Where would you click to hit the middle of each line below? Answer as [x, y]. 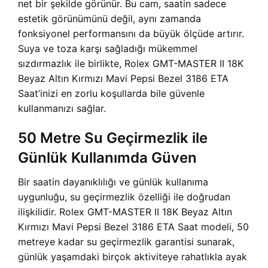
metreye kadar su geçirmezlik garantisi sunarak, [126, 242]
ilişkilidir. [39, 212]
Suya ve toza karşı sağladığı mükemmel [108, 48]
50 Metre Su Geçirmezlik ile [113, 138]
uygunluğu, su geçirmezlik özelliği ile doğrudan [124, 197]
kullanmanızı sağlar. [62, 108]
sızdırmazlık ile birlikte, [71, 63]
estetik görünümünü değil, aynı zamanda [109, 19]
